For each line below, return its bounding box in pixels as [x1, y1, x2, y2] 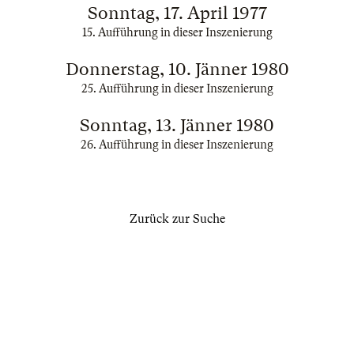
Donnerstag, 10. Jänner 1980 [65, 59, 289, 79]
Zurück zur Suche [129, 212, 225, 226]
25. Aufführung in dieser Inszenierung [81, 82, 273, 95]
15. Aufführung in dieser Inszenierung [81, 26, 273, 39]
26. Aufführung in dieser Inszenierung [81, 138, 273, 151]
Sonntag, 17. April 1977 [87, 3, 267, 23]
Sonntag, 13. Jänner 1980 [80, 115, 274, 135]
